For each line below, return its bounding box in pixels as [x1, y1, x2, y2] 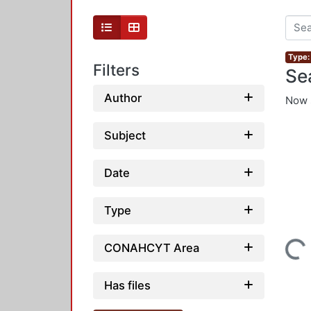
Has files [104, 278, 151, 292]
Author [104, 90, 142, 105]
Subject [104, 128, 146, 142]
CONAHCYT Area [104, 240, 199, 255]
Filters [93, 60, 140, 80]
